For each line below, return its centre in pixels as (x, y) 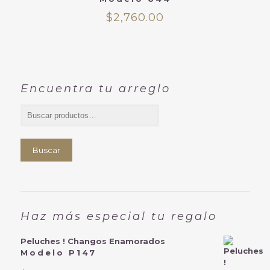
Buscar (46, 150)
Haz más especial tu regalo (118, 216)
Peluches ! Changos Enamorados (93, 241)
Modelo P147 (58, 253)
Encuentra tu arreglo (95, 89)
